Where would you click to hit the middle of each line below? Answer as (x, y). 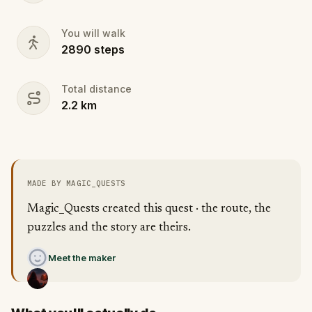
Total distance (96, 88)
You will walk (93, 33)
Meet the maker (82, 257)
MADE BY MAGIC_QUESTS (76, 183)
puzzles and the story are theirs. (109, 228)
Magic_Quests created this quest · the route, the (149, 209)
